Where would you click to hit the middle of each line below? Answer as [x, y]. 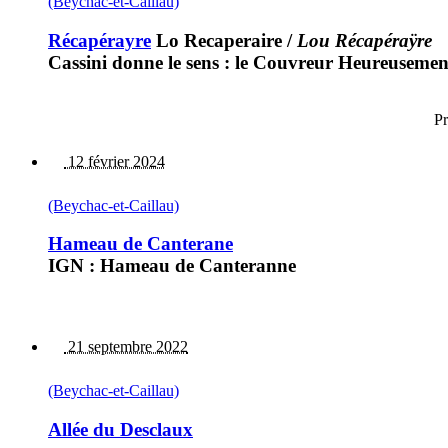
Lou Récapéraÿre [364, 40]
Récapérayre [99, 40]
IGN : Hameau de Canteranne [172, 266]
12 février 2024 [114, 161]
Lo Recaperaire [216, 40]
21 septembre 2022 [126, 347]
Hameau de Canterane [140, 244]
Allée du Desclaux [120, 429]
